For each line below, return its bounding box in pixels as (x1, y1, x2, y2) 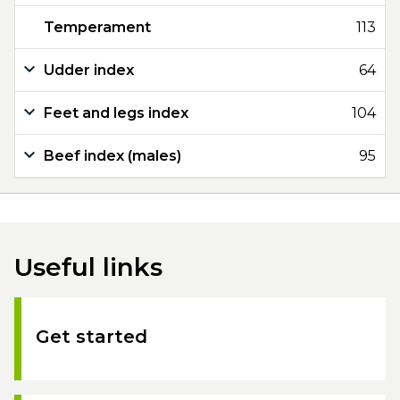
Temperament (44, 19, 151, 36)
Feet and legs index (44, 104, 188, 121)
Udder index (44, 62, 134, 79)
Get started (36, 326, 147, 347)
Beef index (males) (44, 147, 181, 164)
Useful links (14, 252, 162, 282)
